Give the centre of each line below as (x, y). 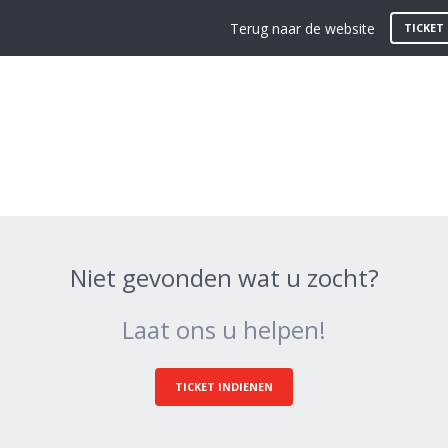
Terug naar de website (302, 28)
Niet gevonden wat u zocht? (224, 277)
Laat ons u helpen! (224, 329)
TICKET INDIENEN (224, 386)
